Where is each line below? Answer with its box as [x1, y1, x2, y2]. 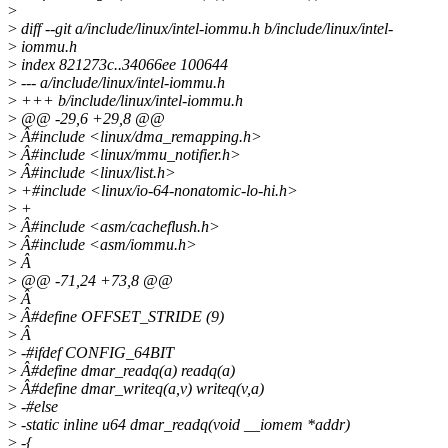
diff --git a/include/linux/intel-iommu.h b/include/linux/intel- [17, 20, 393, 38]
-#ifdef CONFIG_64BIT [17, 344, 174, 362]
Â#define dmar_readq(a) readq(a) [17, 362, 235, 380]
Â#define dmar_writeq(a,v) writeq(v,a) [17, 380, 264, 398]
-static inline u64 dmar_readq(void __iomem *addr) [17, 416, 350, 434]
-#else [17, 398, 58, 416]
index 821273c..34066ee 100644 [17, 56, 228, 74]
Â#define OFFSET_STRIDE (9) [17, 308, 224, 326]
